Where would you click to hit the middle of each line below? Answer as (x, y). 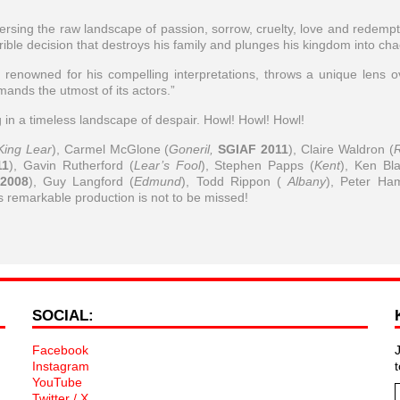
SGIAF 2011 (254, 149)
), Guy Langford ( (81, 181)
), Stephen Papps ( (257, 165)
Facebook (60, 350)
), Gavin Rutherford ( (71, 165)
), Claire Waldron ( (341, 149)
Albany (307, 181)
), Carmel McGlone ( (110, 149)
